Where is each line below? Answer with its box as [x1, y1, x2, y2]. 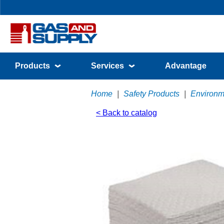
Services [91, 61, 126, 70]
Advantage [165, 61, 206, 70]
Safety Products [123, 89, 179, 98]
